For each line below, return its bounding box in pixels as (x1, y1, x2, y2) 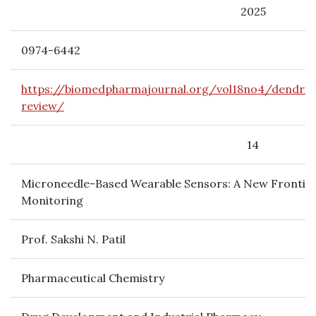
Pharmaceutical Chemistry (21, 271, 164, 285)
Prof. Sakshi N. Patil (21, 232, 126, 246)
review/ (21, 99, 64, 113)
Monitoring (21, 193, 83, 207)
